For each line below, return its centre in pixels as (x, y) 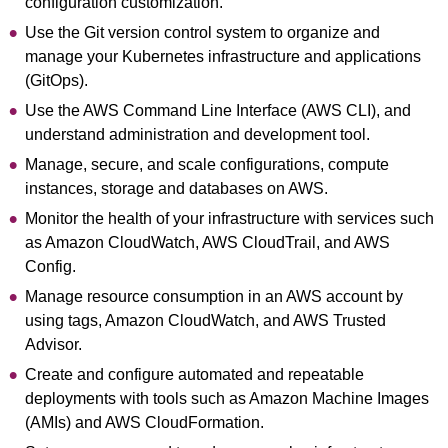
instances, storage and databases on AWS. (176, 188)
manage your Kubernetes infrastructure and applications (223, 56)
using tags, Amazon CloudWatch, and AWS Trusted (205, 320)
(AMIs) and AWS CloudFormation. (144, 422)
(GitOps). (56, 80)
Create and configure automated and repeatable (194, 374)
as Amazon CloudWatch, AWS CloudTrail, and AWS (207, 242)
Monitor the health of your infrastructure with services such (229, 218)
